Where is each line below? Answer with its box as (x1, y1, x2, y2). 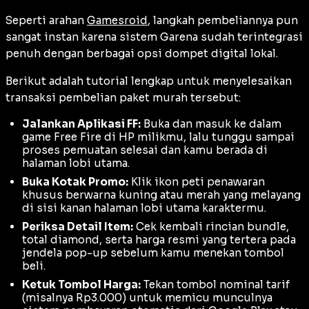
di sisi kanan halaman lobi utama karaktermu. (22, 201, 266, 215)
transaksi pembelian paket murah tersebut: (6, 91, 241, 105)
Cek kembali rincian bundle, (133, 220, 289, 234)
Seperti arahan (6, 14, 87, 28)
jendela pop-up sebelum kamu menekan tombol (22, 246, 284, 260)
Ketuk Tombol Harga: (22, 278, 141, 292)
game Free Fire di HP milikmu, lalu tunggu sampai (22, 130, 295, 144)
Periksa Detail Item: (22, 220, 133, 234)
